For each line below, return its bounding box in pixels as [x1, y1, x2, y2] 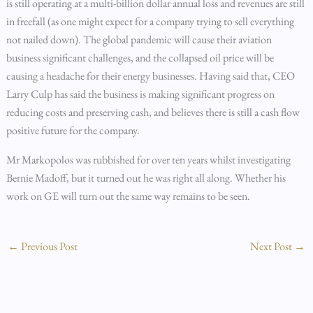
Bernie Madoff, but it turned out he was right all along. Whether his [6, 170, 286, 185]
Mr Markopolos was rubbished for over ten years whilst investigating [6, 152, 291, 167]
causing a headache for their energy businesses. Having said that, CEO [6, 68, 295, 83]
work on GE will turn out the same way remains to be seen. [6, 189, 250, 203]
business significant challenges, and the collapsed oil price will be [6, 50, 274, 65]
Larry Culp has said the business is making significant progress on [6, 87, 275, 101]
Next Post [250, 239, 295, 254]
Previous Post [18, 239, 78, 254]
